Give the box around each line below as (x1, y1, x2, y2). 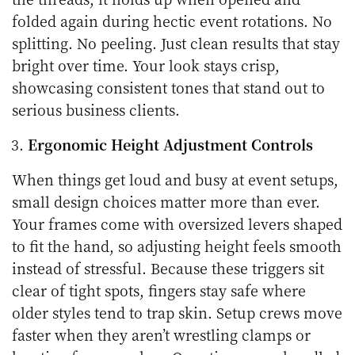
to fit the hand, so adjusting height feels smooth (12, 235, 342, 257)
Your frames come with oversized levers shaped (12, 213, 343, 235)
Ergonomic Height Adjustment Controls (28, 134, 313, 155)
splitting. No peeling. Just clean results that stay (12, 32, 341, 54)
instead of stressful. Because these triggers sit (12, 258, 325, 279)
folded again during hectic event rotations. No (12, 10, 333, 32)
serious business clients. (12, 99, 181, 120)
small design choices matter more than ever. (12, 191, 321, 212)
